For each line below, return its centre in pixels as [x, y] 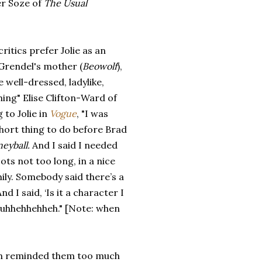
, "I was [92, 113]
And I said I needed [74, 145]
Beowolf [100, 66]
